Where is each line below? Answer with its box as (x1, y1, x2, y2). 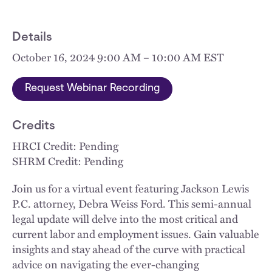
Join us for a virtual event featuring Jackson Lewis (12, 180, 249, 196)
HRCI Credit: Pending (12, 138, 118, 154)
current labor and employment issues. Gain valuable (12, 226, 259, 242)
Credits (12, 120, 55, 132)
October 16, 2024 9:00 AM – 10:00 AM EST (12, 49, 224, 65)
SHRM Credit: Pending (12, 153, 123, 169)
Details (12, 32, 52, 44)
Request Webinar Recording (25, 83, 160, 94)
